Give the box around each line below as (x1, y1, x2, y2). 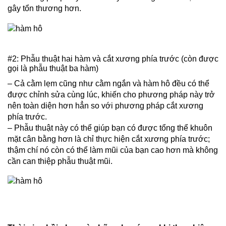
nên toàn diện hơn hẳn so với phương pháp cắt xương (8, 101, 203, 110)
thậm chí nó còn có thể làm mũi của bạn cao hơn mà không (8, 145, 218, 154)
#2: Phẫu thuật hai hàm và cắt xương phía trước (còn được (8, 54, 218, 63)
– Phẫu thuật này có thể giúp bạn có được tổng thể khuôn (8, 123, 212, 132)
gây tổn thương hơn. (8, 4, 81, 13)
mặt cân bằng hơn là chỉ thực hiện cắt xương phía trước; (8, 134, 210, 143)
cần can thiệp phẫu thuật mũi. (8, 156, 112, 165)
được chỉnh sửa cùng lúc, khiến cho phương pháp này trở (8, 90, 215, 99)
